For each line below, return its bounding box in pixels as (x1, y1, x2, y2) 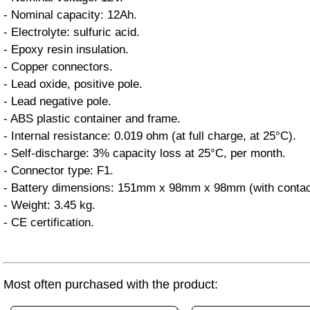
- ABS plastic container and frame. (3, 112, 181, 125)
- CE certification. (3, 216, 94, 229)
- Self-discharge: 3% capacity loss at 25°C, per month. (3, 147, 286, 160)
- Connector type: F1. (3, 164, 113, 177)
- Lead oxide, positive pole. (3, 77, 143, 91)
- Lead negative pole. (3, 95, 111, 108)
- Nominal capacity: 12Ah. (3, 8, 137, 21)
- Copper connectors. (3, 60, 113, 73)
